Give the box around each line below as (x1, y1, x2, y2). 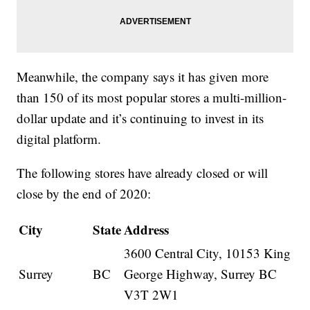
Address (124, 220, 170, 239)
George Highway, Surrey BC (124, 265, 277, 283)
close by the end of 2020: (17, 185, 152, 203)
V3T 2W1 (124, 286, 179, 304)
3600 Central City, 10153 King (124, 244, 291, 262)
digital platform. (17, 130, 102, 148)
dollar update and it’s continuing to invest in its (17, 109, 264, 127)
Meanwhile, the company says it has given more (17, 68, 269, 86)
